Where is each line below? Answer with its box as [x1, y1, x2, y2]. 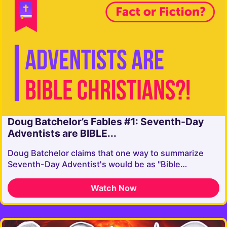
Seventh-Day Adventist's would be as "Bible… [8, 159, 187, 170]
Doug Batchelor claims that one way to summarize [8, 148, 204, 159]
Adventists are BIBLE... [8, 127, 117, 140]
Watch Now [90, 182, 137, 193]
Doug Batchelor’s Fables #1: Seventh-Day [8, 116, 204, 128]
